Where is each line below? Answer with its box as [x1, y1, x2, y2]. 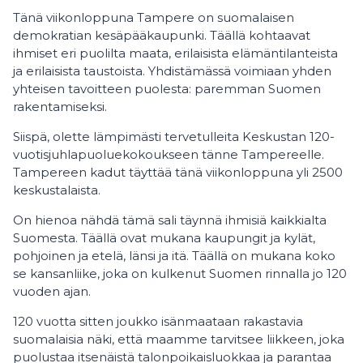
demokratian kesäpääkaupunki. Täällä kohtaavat [13, 28, 310, 43]
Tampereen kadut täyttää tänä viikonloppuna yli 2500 [13, 164, 343, 180]
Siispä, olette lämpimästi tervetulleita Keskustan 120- [13, 129, 335, 144]
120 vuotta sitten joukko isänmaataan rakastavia [13, 314, 303, 329]
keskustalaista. [13, 182, 100, 198]
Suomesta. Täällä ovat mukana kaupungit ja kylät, [13, 230, 315, 246]
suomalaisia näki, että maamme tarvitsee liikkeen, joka [13, 331, 344, 347]
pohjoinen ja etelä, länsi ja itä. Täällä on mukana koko [13, 248, 335, 263]
